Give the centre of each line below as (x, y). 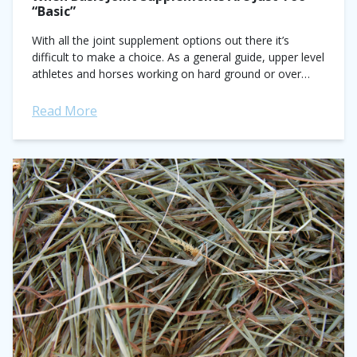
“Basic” (54, 11)
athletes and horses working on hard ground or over (167, 74)
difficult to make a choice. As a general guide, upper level (178, 57)
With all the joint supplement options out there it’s (161, 40)
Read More (65, 111)
